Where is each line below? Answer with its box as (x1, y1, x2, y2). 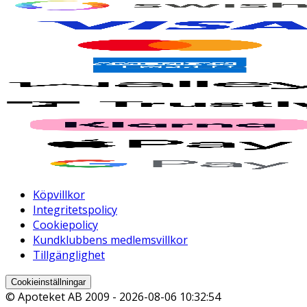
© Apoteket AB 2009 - (5, 288, 119, 304)
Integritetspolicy (33, 201, 117, 217)
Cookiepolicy (33, 217, 98, 232)
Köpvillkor (33, 186, 85, 202)
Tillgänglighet (33, 247, 105, 262)
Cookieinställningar (11, 276, 86, 287)
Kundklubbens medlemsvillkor (33, 232, 188, 247)
